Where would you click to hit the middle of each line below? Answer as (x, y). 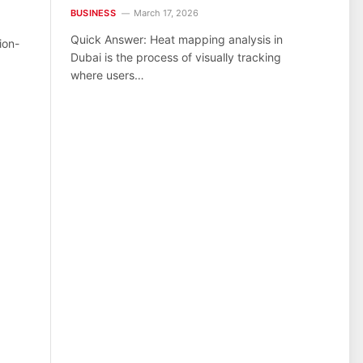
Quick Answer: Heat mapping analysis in (177, 40)
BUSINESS (93, 13)
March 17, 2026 (166, 13)
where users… (107, 75)
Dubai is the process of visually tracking (176, 58)
